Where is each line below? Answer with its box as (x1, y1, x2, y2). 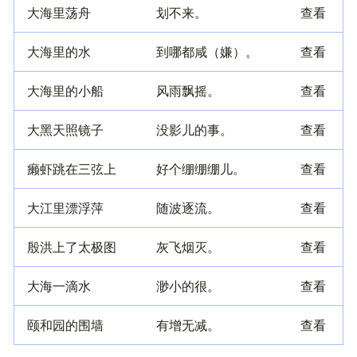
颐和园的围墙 (27, 316, 104, 335)
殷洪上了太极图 (27, 237, 116, 257)
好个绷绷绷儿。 (156, 159, 245, 178)
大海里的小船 (27, 81, 104, 100)
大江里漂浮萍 (27, 198, 104, 218)
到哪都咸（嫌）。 (156, 42, 258, 61)
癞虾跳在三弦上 (27, 159, 116, 178)
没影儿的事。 (156, 120, 233, 139)
